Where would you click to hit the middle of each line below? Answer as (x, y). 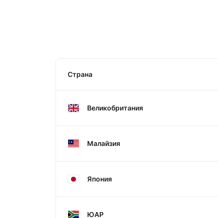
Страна (80, 74)
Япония (100, 179)
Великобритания (115, 108)
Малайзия (104, 143)
